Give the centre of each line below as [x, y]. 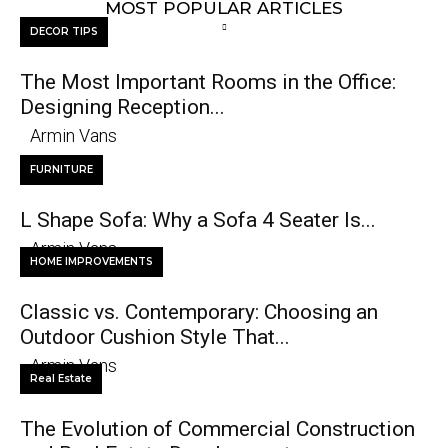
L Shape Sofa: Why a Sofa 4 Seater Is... [198, 220]
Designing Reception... [122, 107]
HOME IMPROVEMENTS [91, 261]
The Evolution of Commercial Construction [217, 429]
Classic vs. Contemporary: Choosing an [199, 312]
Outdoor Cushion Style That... [155, 337]
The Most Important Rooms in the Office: [208, 82]
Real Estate [61, 378]
